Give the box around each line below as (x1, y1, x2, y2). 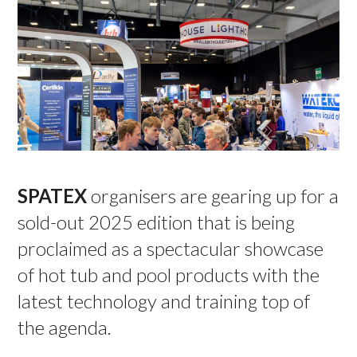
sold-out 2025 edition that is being (18, 210, 296, 233)
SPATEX (18, 184, 88, 207)
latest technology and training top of (18, 289, 311, 312)
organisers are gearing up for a (87, 184, 339, 207)
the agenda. (18, 316, 112, 339)
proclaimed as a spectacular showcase (18, 237, 324, 260)
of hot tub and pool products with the (18, 263, 320, 286)
